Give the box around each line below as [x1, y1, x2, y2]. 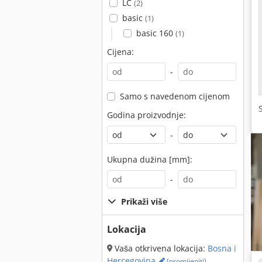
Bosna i [208, 243, 236, 254]
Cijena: [107, 46, 134, 57]
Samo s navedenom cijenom [119, 91, 230, 102]
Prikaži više [121, 196, 167, 207]
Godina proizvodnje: [107, 109, 186, 120]
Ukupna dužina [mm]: [107, 154, 192, 165]
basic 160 [136, 27, 175, 39]
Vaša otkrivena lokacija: [112, 243, 208, 254]
